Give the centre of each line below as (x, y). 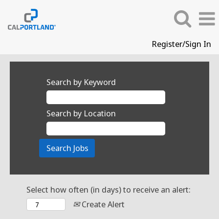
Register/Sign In (181, 44)
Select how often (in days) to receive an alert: (109, 189)
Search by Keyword (81, 82)
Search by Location (81, 113)
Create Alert (102, 204)
